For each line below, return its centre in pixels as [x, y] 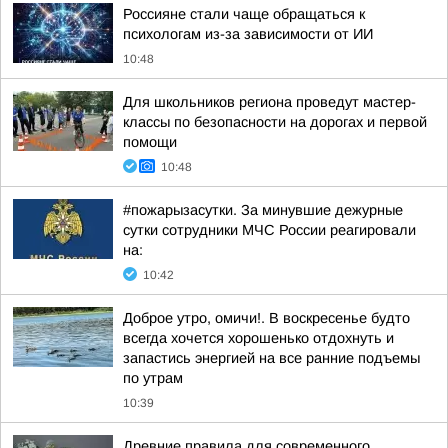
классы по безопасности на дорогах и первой [275, 122]
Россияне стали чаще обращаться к [244, 14]
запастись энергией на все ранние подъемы [271, 358]
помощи [150, 142]
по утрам [153, 378]
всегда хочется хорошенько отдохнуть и [258, 338]
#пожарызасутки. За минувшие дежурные [263, 210]
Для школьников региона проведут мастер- [269, 102]
